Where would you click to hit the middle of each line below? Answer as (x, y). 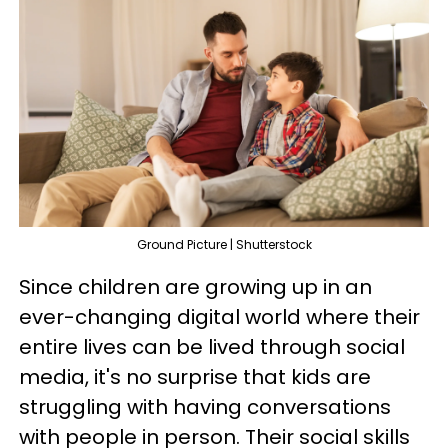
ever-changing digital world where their (219, 316)
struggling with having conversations (205, 406)
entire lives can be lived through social (212, 346)
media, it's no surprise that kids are (195, 376)
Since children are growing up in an (195, 286)
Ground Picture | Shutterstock (224, 244)
